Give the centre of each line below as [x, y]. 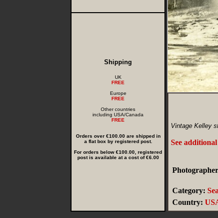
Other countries [118, 109]
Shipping [118, 62]
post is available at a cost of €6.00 [118, 157]
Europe [118, 93]
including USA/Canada [118, 115]
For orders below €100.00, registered [118, 152]
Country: [188, 202]
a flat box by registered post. [118, 141]
